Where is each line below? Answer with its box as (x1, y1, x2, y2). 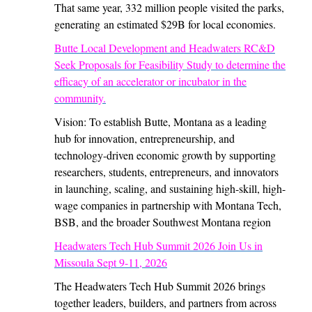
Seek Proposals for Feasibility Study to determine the (54, 57, 286, 72)
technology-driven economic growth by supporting (54, 148, 276, 162)
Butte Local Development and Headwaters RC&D (54, 40, 275, 55)
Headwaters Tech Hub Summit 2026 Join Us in (54, 238, 263, 253)
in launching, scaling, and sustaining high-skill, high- (54, 181, 286, 196)
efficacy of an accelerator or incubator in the (54, 74, 247, 88)
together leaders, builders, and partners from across (54, 295, 276, 310)
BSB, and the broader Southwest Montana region (54, 214, 271, 229)
